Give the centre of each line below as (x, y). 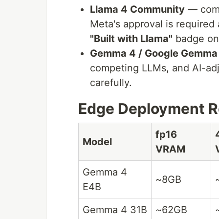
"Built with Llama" (131, 39)
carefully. (111, 83)
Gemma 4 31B (115, 210)
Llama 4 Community (137, 10)
